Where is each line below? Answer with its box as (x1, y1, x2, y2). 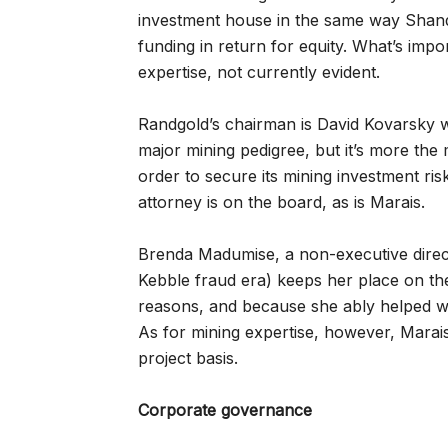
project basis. (138, 348, 238, 368)
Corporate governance (138, 400, 312, 420)
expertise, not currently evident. (138, 62, 380, 82)
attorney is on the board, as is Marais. (138, 192, 425, 212)
